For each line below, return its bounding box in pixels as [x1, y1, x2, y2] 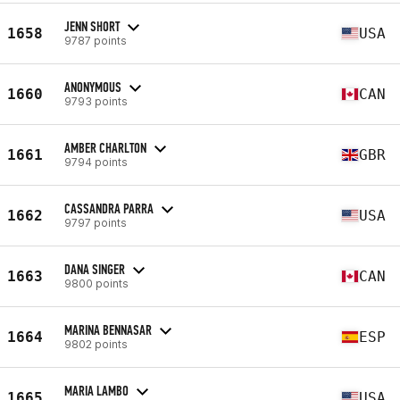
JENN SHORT [64, 17, 120, 35]
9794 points [64, 154, 128, 169]
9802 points [64, 337, 128, 351]
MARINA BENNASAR [64, 321, 152, 338]
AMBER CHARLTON [64, 138, 146, 156]
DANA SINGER [64, 260, 125, 278]
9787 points [64, 33, 127, 47]
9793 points [64, 94, 128, 108]
